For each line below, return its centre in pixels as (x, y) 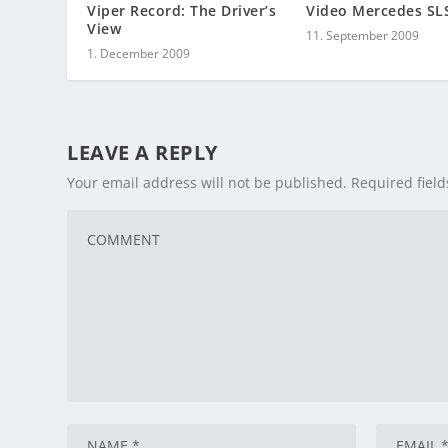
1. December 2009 (139, 54)
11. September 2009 (362, 36)
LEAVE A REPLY (142, 153)
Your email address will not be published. (207, 183)
